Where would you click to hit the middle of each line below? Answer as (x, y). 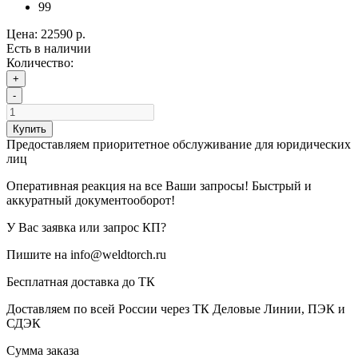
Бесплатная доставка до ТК (81, 282)
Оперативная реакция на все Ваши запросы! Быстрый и (159, 186)
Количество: (40, 63)
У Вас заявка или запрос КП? (86, 228)
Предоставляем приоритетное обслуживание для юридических (179, 145)
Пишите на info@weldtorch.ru (86, 255)
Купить (30, 129)
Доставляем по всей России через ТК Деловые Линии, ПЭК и (176, 309)
